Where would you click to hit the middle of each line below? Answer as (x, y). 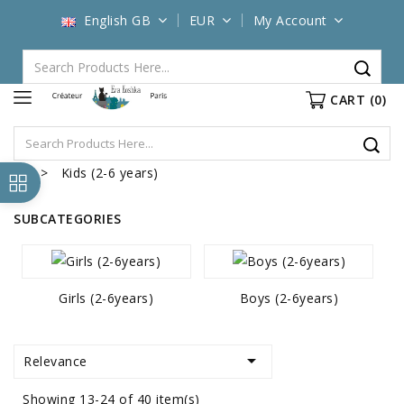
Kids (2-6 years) (110, 172)
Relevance (55, 361)
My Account (290, 20)
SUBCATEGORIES (68, 218)
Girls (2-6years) (106, 298)
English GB (117, 20)
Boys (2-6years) (289, 298)
